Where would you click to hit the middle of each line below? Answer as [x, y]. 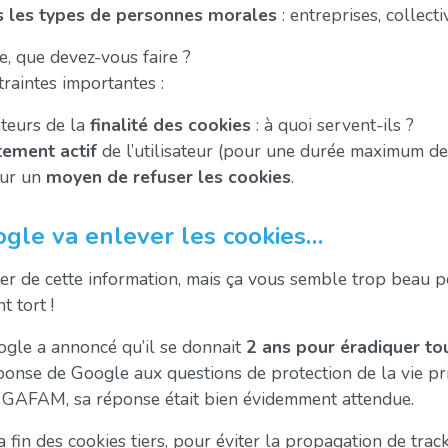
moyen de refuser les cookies [168, 176]
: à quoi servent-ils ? [332, 124]
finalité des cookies [168, 124]
